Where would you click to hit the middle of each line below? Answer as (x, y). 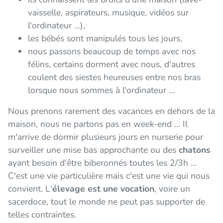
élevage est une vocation (103, 188)
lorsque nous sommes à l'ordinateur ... (101, 90)
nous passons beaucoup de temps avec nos (112, 51)
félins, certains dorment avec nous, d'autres (111, 64)
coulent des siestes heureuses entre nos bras (114, 77)
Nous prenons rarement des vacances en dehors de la (111, 111)
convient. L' (30, 188)
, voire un (172, 188)
